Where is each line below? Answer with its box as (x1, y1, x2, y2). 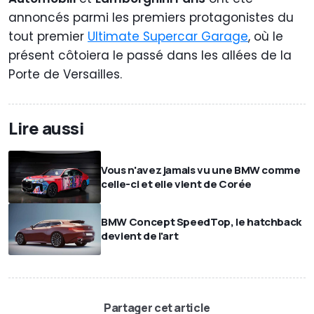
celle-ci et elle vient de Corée (101, 176, 252, 191)
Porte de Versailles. (8, 66, 122, 83)
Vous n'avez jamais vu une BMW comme (101, 162, 301, 177)
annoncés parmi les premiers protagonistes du (8, 9, 294, 27)
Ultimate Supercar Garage (88, 28, 248, 46)
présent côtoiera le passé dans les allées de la (8, 47, 292, 64)
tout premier (8, 28, 88, 46)
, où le (248, 28, 283, 46)
